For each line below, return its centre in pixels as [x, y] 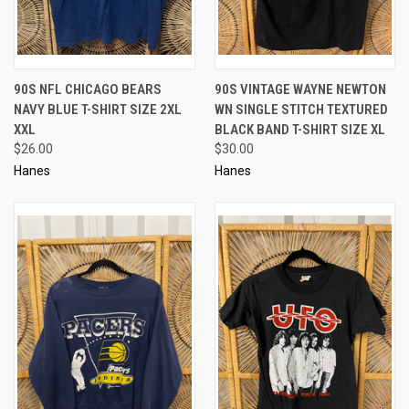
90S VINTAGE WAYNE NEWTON [300, 89]
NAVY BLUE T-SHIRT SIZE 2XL [98, 109]
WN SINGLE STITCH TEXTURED [301, 109]
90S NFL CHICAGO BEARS [88, 89]
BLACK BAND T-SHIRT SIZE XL [299, 129]
